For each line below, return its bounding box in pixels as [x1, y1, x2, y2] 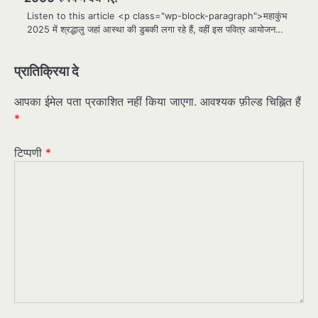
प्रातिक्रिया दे [14, 62, 79, 79]
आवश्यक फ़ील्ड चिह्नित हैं [200, 94, 301, 109]
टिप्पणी [14, 145, 45, 160]
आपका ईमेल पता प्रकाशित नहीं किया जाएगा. [14, 94, 197, 109]
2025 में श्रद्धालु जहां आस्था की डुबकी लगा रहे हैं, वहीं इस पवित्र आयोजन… [27, 23, 283, 35]
